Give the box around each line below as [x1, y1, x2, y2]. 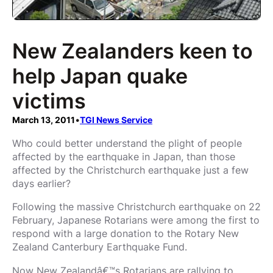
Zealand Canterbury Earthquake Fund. [12, 241, 187, 253]
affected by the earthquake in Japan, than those [12, 151, 235, 163]
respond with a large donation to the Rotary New [12, 227, 239, 240]
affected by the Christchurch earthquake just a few [12, 164, 249, 177]
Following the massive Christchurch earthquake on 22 [12, 200, 261, 213]
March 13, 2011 [12, 114, 75, 125]
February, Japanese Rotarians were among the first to [12, 214, 260, 227]
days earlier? [12, 177, 71, 190]
